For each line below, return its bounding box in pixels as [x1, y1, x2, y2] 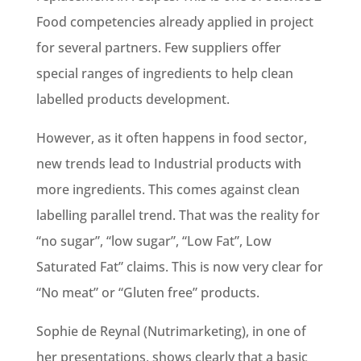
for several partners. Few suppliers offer [35, 38, 281, 56]
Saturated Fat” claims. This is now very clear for [35, 257, 323, 276]
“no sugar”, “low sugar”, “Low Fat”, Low [35, 231, 272, 250]
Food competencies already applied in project [35, 12, 313, 31]
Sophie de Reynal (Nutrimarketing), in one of [35, 322, 306, 340]
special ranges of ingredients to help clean [35, 64, 293, 82]
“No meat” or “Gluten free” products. [35, 283, 259, 301]
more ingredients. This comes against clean [35, 180, 300, 198]
